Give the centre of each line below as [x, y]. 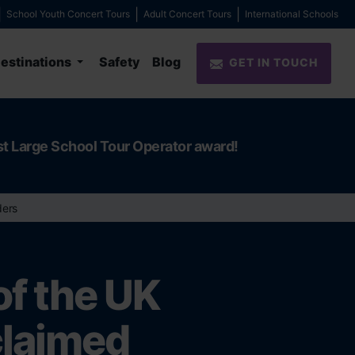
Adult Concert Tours [187, 14]
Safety [120, 62]
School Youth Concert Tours [68, 14]
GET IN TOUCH [273, 63]
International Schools [292, 14]
